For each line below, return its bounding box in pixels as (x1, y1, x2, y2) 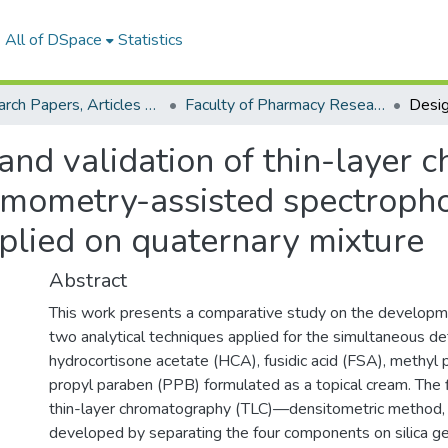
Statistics (117, 29, 183, 51)
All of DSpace (4, 29, 102, 51)
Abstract (49, 267, 127, 294)
